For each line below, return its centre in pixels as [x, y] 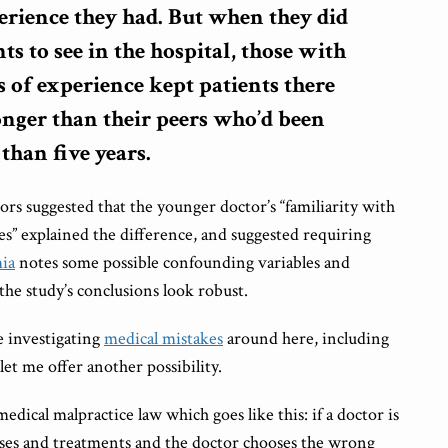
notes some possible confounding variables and [182, 262]
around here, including [306, 338]
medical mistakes [163, 338]
